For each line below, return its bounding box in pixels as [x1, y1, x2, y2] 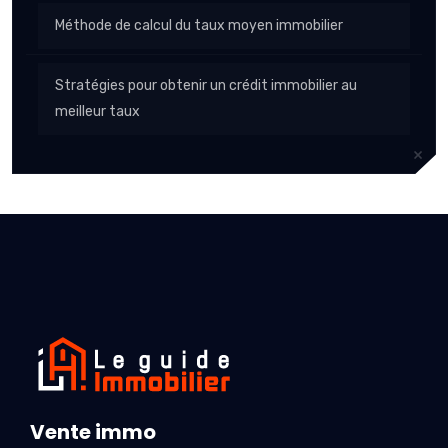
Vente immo [30, 417, 156, 446]
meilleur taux [55, 103, 140, 121]
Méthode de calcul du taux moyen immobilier [55, 17, 343, 35]
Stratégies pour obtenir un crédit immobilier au [55, 77, 357, 95]
